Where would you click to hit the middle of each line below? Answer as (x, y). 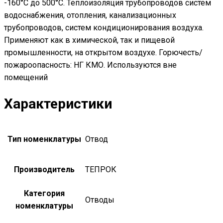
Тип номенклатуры (44, 139)
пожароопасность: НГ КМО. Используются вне (90, 65)
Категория (44, 193)
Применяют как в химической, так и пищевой (89, 40)
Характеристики (58, 104)
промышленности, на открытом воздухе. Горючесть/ (103, 53)
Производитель (44, 169)
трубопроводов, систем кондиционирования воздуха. (104, 28)
